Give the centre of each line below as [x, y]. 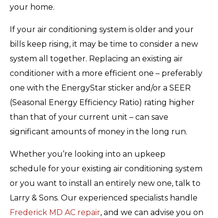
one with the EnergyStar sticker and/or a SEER [100, 88]
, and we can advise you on [152, 212]
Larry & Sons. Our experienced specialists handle [104, 198]
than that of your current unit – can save [89, 117]
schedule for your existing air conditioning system [106, 168]
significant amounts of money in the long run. [99, 131]
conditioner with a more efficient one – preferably [106, 73]
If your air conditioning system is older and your [102, 29]
